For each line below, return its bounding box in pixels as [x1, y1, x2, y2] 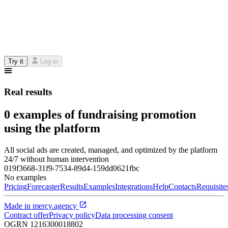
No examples [4, 173, 46, 182]
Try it [8, 58, 23, 66]
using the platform [4, 121, 100, 135]
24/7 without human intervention [4, 154, 109, 163]
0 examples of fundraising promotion [4, 107, 196, 121]
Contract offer [4, 210, 49, 219]
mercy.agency [33, 201, 77, 210]
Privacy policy [49, 210, 95, 219]
